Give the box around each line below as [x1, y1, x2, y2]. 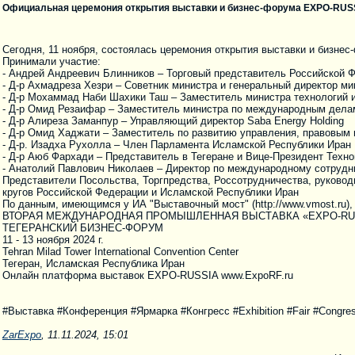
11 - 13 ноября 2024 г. [2, 234, 104, 246]
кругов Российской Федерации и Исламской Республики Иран [2, 186, 299, 199]
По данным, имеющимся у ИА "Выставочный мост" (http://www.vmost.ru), [2, 198, 353, 211]
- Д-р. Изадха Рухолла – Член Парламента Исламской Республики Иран [2, 139, 351, 151]
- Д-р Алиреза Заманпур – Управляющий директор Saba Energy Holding [2, 115, 344, 128]
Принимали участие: [2, 55, 101, 68]
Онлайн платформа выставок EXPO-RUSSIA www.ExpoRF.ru [2, 269, 293, 282]
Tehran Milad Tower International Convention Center [2, 246, 239, 258]
